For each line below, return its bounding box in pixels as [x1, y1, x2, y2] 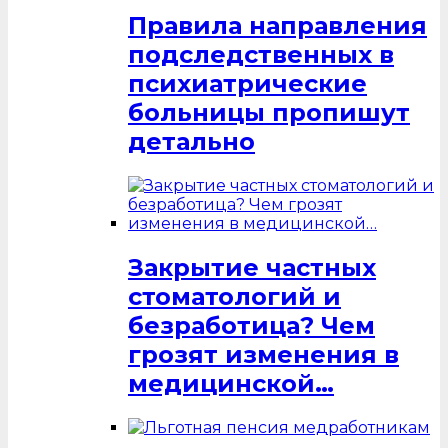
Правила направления [128, 11, 427, 41]
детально [128, 127, 255, 157]
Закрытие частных [128, 252, 376, 282]
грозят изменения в [128, 339, 399, 369]
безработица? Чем [128, 310, 375, 340]
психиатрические [128, 69, 367, 99]
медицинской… [128, 368, 334, 398]
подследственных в [128, 40, 394, 70]
